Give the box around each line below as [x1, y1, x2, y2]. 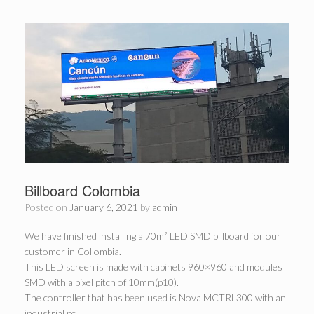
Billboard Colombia [25, 179, 140, 200]
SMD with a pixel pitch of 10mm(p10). [25, 275, 179, 288]
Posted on [30, 200, 69, 213]
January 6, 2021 [69, 200, 138, 213]
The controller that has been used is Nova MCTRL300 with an [25, 291, 286, 303]
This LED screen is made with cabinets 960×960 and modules [25, 260, 282, 273]
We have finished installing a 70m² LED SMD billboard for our [25, 229, 281, 242]
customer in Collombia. [25, 245, 121, 257]
